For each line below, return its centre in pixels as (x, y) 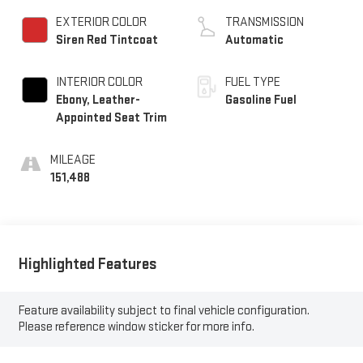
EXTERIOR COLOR (101, 23)
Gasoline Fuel (261, 100)
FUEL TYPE (253, 83)
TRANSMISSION (265, 23)
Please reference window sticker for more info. (136, 327)
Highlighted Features (88, 264)
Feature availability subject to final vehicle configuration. (164, 310)
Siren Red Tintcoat (107, 41)
